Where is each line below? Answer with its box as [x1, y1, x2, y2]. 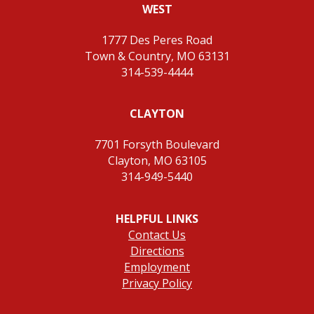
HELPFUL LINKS [116, 211, 198, 227]
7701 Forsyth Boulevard [95, 137, 219, 153]
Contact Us [128, 227, 186, 243]
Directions [130, 243, 184, 259]
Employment [124, 259, 190, 275]
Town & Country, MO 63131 [84, 48, 230, 64]
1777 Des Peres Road [102, 32, 212, 48]
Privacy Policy [122, 275, 192, 292]
